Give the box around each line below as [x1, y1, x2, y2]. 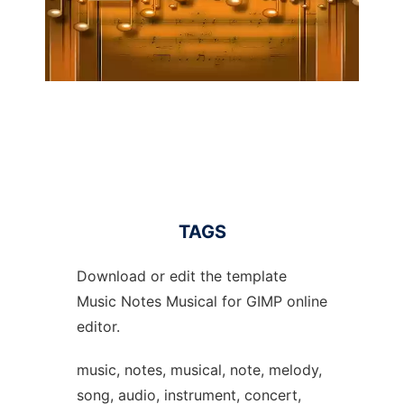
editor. [76, 317, 120, 335]
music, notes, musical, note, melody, [76, 361, 322, 379]
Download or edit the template [76, 267, 287, 285]
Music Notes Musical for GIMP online [76, 292, 327, 310]
